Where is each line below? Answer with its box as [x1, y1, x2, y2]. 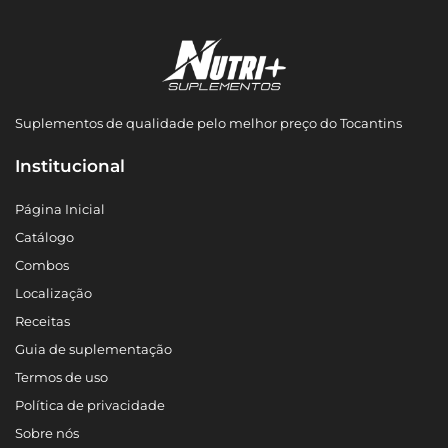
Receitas [15, 313, 70, 330]
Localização [15, 285, 92, 302]
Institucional [15, 156, 125, 177]
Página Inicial [15, 201, 105, 218]
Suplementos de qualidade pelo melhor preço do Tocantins [15, 115, 402, 132]
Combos [15, 257, 69, 274]
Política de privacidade [15, 397, 165, 414]
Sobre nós [15, 425, 79, 442]
